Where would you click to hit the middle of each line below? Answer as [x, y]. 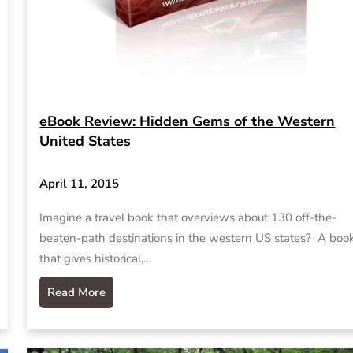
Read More [77, 293]
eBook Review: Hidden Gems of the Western [188, 121]
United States [85, 141]
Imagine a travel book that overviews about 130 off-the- [188, 218]
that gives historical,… [96, 259]
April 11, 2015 [80, 183]
